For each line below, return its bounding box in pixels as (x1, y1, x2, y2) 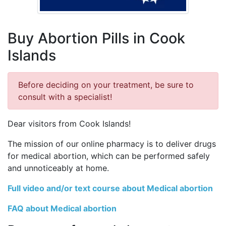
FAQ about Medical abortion (8, 203, 117, 214)
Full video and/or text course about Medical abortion (8, 183, 213, 194)
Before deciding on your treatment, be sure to (18, 80, 194, 90)
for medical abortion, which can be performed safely (8, 151, 210, 161)
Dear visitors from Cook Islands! (8, 119, 131, 129)
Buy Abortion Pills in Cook (8, 29, 185, 47)
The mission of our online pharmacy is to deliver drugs (8, 139, 216, 149)
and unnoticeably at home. (8, 163, 109, 174)
